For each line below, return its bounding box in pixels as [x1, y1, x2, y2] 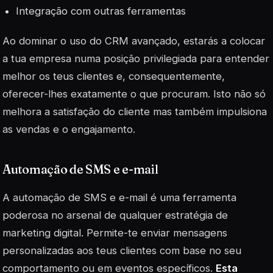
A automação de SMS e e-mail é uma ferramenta [2, 191, 236, 204]
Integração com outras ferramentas [16, 5, 186, 18]
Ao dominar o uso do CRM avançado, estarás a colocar [2, 35, 265, 48]
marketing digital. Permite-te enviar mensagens [2, 226, 227, 239]
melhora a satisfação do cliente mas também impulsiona [2, 105, 267, 118]
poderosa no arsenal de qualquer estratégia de [2, 208, 228, 221]
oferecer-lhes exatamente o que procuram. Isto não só [2, 88, 266, 101]
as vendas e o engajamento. [2, 123, 135, 136]
